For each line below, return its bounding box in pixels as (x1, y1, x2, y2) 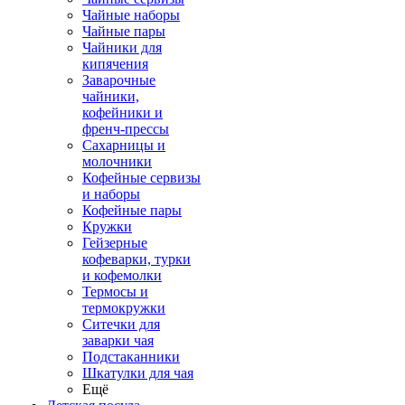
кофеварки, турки (82, 251, 191, 267)
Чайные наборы (82, 7, 180, 23)
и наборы (82, 186, 140, 202)
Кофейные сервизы (82, 170, 201, 185)
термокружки (82, 300, 165, 316)
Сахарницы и (82, 137, 165, 153)
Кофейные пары (82, 202, 182, 218)
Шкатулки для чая (82, 365, 193, 381)
